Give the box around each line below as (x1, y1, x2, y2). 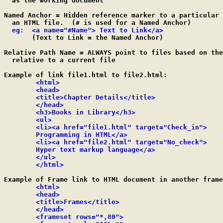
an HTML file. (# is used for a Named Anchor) (4, 19, 191, 26)
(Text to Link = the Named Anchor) (4, 34, 163, 41)
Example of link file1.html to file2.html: (4, 71, 167, 79)
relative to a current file (4, 56, 115, 64)
